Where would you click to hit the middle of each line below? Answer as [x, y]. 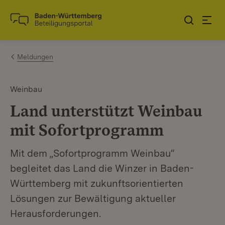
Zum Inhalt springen [66, 16]
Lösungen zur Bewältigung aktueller [93, 198]
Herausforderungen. [55, 213]
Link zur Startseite [47, 24]
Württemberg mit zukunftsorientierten [97, 183]
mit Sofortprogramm [87, 130]
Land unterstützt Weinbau [106, 111]
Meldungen [35, 57]
